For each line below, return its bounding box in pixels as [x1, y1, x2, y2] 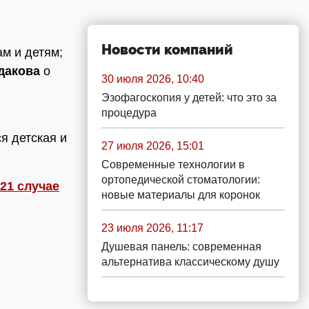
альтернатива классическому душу [101, 256, 279, 268]
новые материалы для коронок [101, 189, 260, 201]
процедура [101, 107, 157, 119]
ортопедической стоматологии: [101, 174, 260, 186]
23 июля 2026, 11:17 [101, 222, 203, 234]
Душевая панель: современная [101, 241, 261, 252]
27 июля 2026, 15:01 [101, 140, 204, 152]
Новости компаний [101, 41, 233, 58]
